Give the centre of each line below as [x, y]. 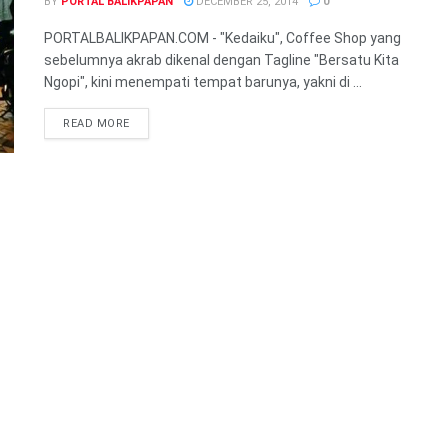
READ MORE [96, 123]
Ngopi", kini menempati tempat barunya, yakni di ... [203, 81]
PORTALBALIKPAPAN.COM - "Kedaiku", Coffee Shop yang [222, 37]
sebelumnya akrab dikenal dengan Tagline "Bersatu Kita [221, 59]
